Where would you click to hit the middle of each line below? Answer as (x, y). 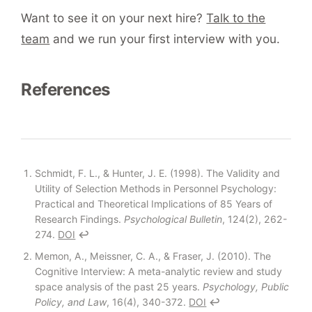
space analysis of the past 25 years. (119, 287)
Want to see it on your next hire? (114, 17)
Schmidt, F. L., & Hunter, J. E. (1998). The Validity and (158, 173)
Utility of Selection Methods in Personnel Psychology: (156, 188)
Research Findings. (80, 219)
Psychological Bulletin (173, 219)
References (65, 89)
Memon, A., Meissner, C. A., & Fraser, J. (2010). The (153, 256)
